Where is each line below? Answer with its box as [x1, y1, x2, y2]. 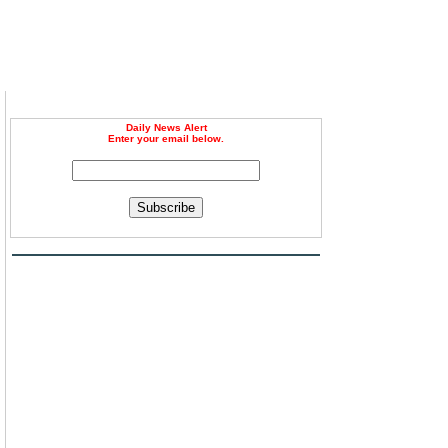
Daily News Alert [125, 122, 207, 133]
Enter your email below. [108, 133, 224, 144]
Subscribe [137, 200, 195, 215]
